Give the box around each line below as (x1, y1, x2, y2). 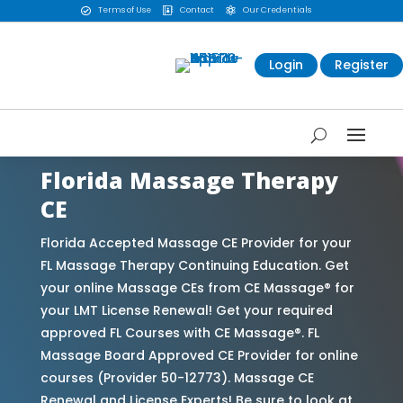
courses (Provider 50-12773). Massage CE (40, 368, 314, 387)
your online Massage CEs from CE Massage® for (40, 278, 354, 297)
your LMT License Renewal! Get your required (40, 300, 333, 319)
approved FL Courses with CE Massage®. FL (40, 323, 319, 342)
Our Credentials (242, 4, 311, 16)
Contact (179, 4, 214, 16)
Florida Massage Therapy (40, 164, 338, 195)
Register (335, 56, 389, 75)
